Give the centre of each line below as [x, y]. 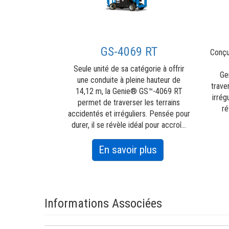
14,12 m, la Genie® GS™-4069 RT [129, 91]
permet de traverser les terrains [129, 102]
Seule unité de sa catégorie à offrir [129, 69]
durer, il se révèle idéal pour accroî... [129, 125]
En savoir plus [128, 150]
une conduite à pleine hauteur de [129, 80]
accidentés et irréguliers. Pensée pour [129, 114]
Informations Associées [103, 203]
